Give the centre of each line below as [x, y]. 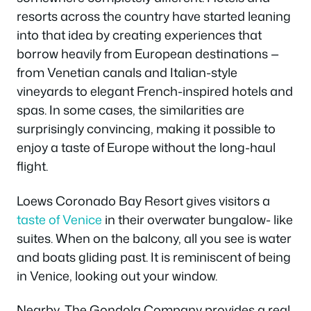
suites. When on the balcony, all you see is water [154, 238]
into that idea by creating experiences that [139, 35]
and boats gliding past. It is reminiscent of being [154, 257]
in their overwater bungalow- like [197, 219]
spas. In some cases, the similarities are [131, 110]
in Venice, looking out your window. [117, 275]
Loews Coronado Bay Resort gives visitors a [143, 200]
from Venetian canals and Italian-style [127, 73]
